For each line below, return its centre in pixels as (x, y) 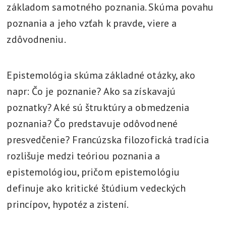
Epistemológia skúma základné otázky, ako (101, 75)
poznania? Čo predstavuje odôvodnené (92, 124)
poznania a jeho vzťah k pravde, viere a (92, 23)
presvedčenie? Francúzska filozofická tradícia (108, 140)
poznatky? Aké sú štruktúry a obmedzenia (98, 107)
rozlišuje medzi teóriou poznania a (83, 156)
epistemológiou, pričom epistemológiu (93, 172)
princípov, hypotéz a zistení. (68, 204)
